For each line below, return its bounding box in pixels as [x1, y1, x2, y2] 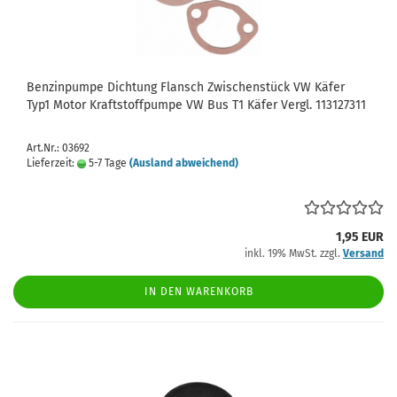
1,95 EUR [336, 230, 384, 245]
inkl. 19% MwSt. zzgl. [245, 247, 343, 260]
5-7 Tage [86, 157, 127, 169]
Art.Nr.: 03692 [27, 142, 90, 154]
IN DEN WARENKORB [144, 285, 253, 298]
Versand [343, 247, 384, 260]
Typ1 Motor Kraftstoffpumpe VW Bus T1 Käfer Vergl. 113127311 [27, 97, 366, 113]
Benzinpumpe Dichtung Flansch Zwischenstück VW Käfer [27, 80, 345, 95]
